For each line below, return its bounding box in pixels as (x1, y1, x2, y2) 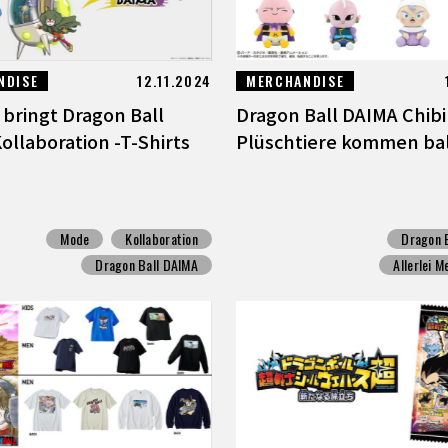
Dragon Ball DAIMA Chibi (236, 101, 446, 128)
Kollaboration (125, 228, 198, 250)
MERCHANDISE (246, 70, 345, 92)
